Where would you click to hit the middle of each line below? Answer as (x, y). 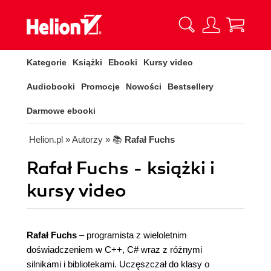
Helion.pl (46, 139)
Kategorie (47, 62)
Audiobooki (51, 87)
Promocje (100, 87)
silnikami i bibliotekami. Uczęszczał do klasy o (118, 264)
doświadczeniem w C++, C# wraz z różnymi (114, 250)
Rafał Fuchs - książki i (121, 168)
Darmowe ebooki (61, 111)
